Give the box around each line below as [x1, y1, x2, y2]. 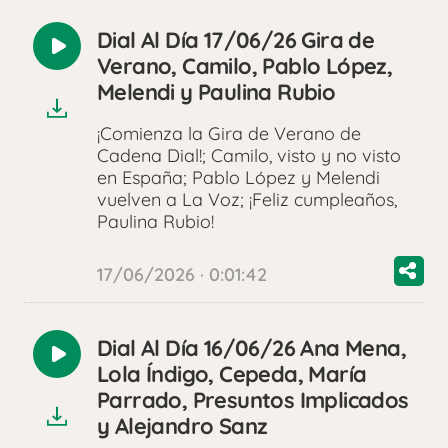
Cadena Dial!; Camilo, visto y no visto [97, 144, 401, 168]
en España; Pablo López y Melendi [97, 166, 380, 190]
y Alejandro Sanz [97, 412, 268, 441]
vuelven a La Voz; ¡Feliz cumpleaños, [97, 188, 397, 212]
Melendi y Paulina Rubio [97, 78, 336, 107]
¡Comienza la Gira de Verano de [97, 122, 361, 146]
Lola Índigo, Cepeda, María [97, 360, 367, 389]
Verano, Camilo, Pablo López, [97, 52, 393, 81]
